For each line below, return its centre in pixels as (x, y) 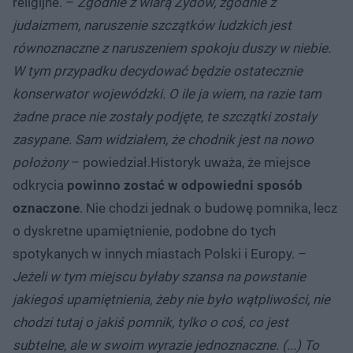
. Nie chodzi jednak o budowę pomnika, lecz (208, 208)
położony (40, 162)
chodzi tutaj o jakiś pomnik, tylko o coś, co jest (150, 322)
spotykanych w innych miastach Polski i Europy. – (160, 253)
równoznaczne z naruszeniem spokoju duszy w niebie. (172, 48)
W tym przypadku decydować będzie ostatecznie (158, 71)
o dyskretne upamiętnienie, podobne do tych (144, 230)
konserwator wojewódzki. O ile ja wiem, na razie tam (167, 93)
